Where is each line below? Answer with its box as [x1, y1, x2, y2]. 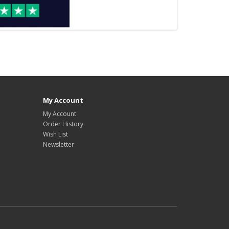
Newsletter [42, 140, 74, 149]
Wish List [42, 130, 68, 139]
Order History [42, 120, 83, 129]
